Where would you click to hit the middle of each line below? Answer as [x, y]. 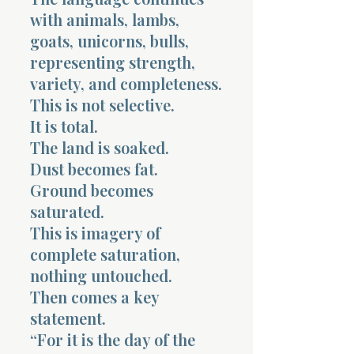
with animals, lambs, [105, 19]
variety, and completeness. [126, 83]
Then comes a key [94, 296]
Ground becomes [92, 190]
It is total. [64, 126]
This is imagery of [95, 232]
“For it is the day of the [113, 339]
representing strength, [113, 62]
